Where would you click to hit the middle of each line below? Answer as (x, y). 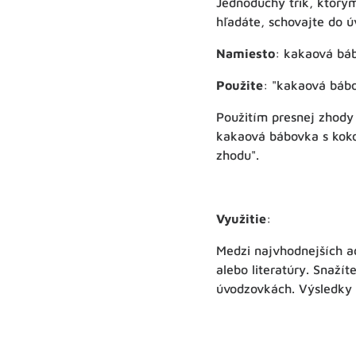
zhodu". (238, 155)
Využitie (241, 218)
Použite (240, 85)
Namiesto (246, 53)
